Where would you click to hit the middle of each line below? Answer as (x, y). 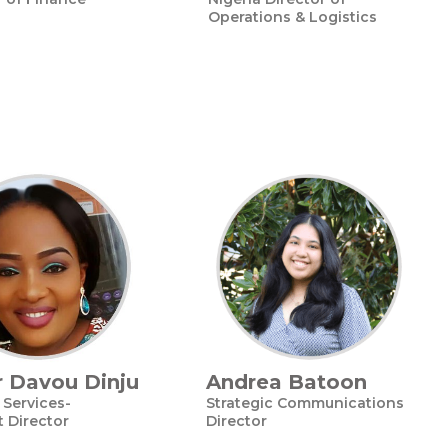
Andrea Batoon (286, 382)
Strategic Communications (305, 403)
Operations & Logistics (292, 17)
